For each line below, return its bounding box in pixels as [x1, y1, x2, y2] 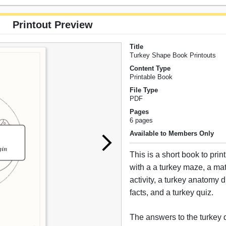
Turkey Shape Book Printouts [130, 51, 216, 60]
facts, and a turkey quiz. [130, 188, 214, 197]
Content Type [130, 65, 171, 73]
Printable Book [130, 73, 173, 81]
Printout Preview [12, 19, 93, 31]
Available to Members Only [130, 130, 214, 138]
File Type [130, 86, 158, 94]
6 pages [130, 117, 153, 125]
